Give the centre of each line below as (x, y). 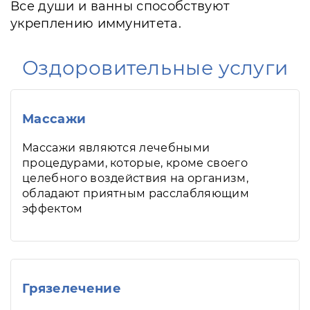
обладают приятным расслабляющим (136, 193)
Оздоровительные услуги (155, 68)
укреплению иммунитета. (96, 24)
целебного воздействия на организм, (135, 178)
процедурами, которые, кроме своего (135, 163)
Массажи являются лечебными (116, 148)
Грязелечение (72, 289)
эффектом (53, 209)
